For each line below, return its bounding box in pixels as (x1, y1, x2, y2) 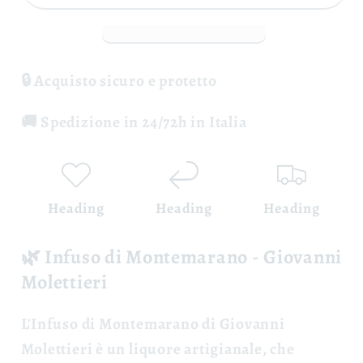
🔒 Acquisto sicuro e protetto (20, 70, 217, 92)
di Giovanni (199, 312, 285, 335)
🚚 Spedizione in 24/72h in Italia (20, 110, 247, 133)
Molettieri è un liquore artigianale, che (20, 337, 295, 360)
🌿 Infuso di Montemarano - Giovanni (20, 243, 342, 270)
